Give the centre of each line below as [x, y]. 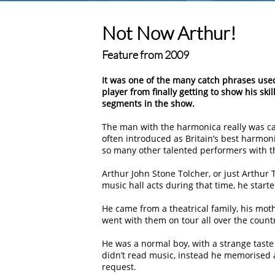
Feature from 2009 [145, 55]
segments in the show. [148, 103]
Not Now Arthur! [169, 33]
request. [119, 267]
